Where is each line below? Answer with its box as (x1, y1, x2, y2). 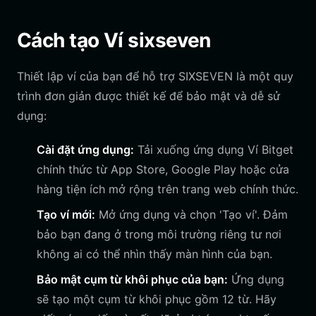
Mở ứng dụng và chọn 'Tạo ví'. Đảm (95, 207, 288, 221)
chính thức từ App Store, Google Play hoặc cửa (37, 162, 289, 176)
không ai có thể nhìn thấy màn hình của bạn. (37, 247, 272, 261)
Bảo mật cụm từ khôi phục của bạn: (37, 272, 228, 286)
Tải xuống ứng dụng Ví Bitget (134, 142, 293, 157)
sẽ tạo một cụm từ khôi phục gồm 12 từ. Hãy (37, 292, 276, 306)
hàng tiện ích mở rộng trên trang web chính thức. (37, 182, 298, 196)
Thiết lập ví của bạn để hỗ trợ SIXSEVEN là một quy (17, 69, 293, 83)
